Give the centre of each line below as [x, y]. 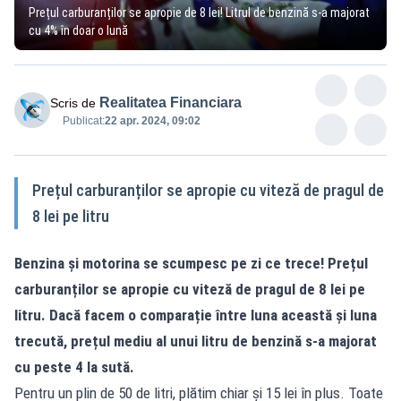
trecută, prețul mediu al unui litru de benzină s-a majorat [196, 341]
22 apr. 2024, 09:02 [153, 120]
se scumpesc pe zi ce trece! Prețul [254, 263]
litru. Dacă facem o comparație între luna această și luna [196, 315]
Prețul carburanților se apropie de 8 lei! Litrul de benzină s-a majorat [199, 12]
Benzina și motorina [77, 263]
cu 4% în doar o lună [78, 30]
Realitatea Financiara [171, 102]
